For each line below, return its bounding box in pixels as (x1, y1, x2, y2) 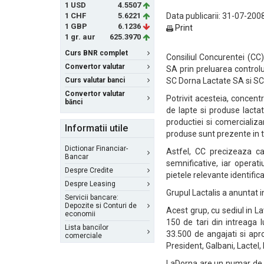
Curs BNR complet (65, 49, 128, 57)
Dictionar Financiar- (65, 144, 128, 153)
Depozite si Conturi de (65, 202, 137, 210)
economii (65, 210, 95, 218)
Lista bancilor (65, 223, 108, 232)
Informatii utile (65, 123, 128, 134)
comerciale (65, 232, 102, 240)
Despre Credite (65, 166, 113, 174)
